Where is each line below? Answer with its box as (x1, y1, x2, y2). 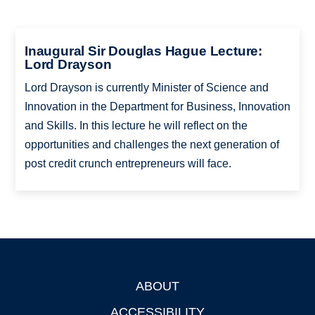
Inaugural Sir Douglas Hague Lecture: (24, 43, 262, 58)
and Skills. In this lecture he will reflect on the (24, 119, 247, 131)
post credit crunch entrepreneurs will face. (24, 157, 231, 169)
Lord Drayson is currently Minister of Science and (24, 81, 269, 94)
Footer (15, 282, 49, 294)
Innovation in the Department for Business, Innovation (24, 100, 290, 112)
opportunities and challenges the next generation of (24, 138, 279, 150)
